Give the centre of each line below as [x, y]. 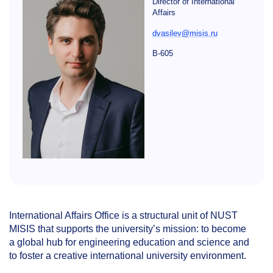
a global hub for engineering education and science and [129, 242]
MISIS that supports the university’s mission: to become [128, 229]
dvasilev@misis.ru [185, 33]
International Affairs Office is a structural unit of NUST [123, 215]
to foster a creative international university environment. [128, 256]
